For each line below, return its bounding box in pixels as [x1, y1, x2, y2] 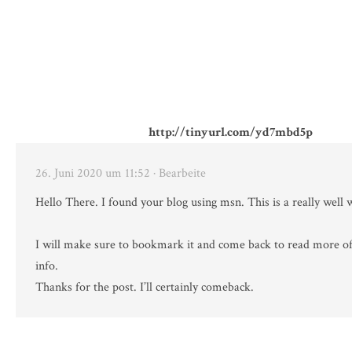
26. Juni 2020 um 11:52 [35, 165, 150, 182]
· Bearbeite [153, 165, 206, 182]
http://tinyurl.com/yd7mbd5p [148, 124, 313, 141]
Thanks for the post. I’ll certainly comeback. [35, 279, 254, 296]
